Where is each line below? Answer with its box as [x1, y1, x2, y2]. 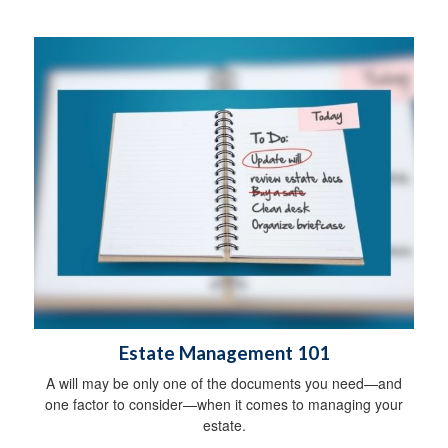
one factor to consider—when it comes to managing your [45, 393, 403, 414]
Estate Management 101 [118, 341, 330, 364]
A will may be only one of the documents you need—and [46, 372, 402, 393]
